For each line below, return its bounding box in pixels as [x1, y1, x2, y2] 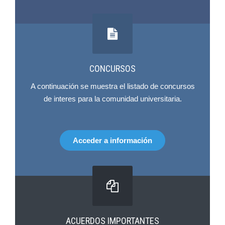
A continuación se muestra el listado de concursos [30, 82, 195, 90]
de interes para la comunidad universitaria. [43, 94, 182, 103]
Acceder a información [73, 136, 152, 145]
